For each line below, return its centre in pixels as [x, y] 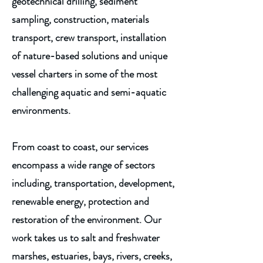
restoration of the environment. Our [87, 220]
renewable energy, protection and [80, 201]
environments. [42, 110]
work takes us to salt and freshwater [86, 238]
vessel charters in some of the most [85, 74]
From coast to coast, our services [80, 147]
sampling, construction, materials [80, 19]
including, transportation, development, [93, 183]
